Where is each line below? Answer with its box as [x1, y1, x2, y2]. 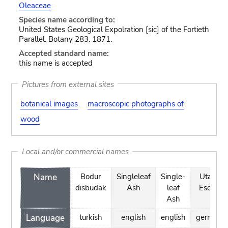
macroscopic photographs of [87, 99, 184, 109]
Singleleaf [116, 172, 151, 182]
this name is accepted [18, 58, 93, 68]
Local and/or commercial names [21, 146, 129, 157]
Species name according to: [18, 15, 115, 25]
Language [25, 212, 65, 224]
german [196, 212, 223, 222]
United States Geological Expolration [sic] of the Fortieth [18, 24, 209, 35]
